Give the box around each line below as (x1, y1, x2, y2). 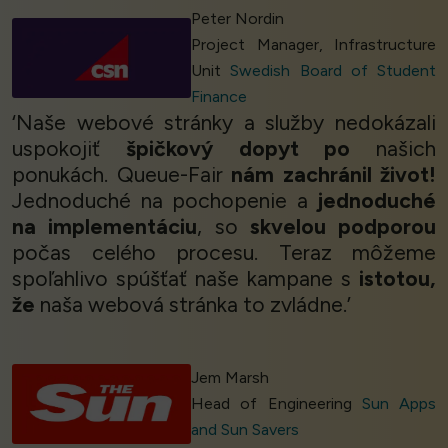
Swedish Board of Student (230, 61, 436, 81)
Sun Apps (361, 394, 436, 414)
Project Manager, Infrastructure (191, 35, 436, 55)
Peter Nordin (191, 9, 285, 29)
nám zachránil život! (231, 162, 436, 188)
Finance (191, 87, 248, 107)
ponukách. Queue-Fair (12, 162, 231, 188)
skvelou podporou (249, 214, 436, 240)
